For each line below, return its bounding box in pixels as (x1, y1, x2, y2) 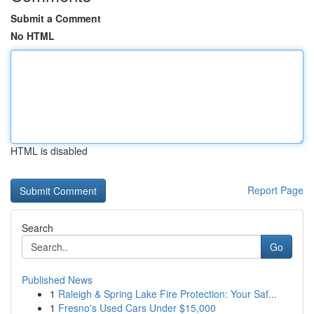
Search (22, 221, 53, 235)
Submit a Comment (11, 11, 101, 25)
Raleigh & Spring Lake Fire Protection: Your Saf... (58, 287, 277, 301)
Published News (22, 273, 93, 287)
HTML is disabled (11, 144, 88, 158)
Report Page (247, 183, 303, 197)
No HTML (11, 29, 55, 43)
